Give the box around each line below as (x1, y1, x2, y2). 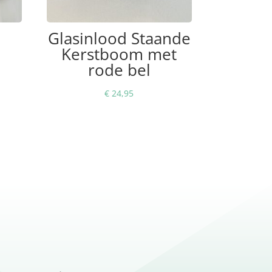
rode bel (87, 58, 151, 81)
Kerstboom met (61, 42, 177, 65)
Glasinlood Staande (47, 27, 191, 49)
